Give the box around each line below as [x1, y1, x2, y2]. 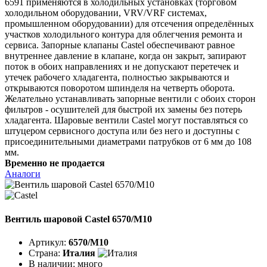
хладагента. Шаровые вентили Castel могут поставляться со [5, 115, 248, 126]
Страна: [29, 248, 63, 258]
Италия [63, 248, 95, 258]
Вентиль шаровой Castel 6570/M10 [5, 213, 152, 224]
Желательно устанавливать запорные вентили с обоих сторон [5, 94, 256, 104]
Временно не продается [5, 158, 105, 169]
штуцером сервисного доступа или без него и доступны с [5, 126, 240, 136]
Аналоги [5, 169, 41, 179]
